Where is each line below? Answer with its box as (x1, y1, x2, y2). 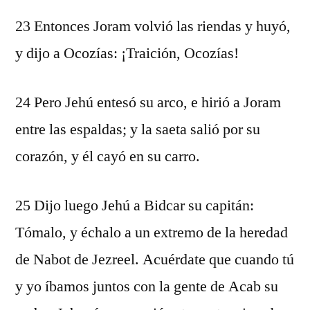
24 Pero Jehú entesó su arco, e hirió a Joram (15, 93, 281, 112)
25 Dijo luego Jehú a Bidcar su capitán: (15, 196, 254, 215)
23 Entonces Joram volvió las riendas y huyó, (15, 17, 291, 36)
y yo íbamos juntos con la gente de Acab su (15, 277, 278, 296)
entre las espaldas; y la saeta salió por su (15, 120, 260, 139)
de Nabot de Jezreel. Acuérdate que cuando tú (15, 250, 294, 269)
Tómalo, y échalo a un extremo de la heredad (15, 223, 288, 242)
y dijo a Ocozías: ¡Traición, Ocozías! (15, 44, 239, 63)
